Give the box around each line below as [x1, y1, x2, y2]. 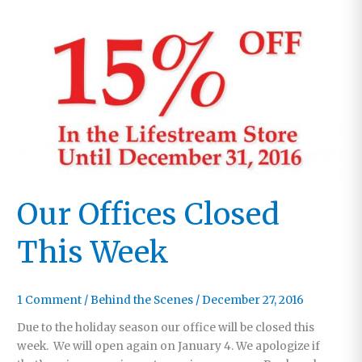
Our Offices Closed [17, 195, 280, 233]
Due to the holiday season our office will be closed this [17, 321, 315, 335]
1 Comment [17, 293, 82, 307]
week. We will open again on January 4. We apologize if [17, 339, 321, 354]
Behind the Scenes [90, 293, 194, 307]
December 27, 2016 [202, 293, 305, 307]
